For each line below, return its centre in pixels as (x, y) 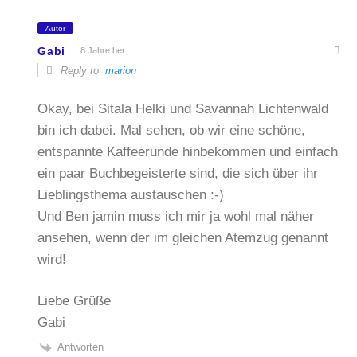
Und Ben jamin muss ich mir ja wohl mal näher (176, 216)
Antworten (81, 347)
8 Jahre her (103, 51)
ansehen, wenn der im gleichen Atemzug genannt (183, 237)
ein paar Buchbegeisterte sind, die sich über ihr (178, 173)
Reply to (82, 71)
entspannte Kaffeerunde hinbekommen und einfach (188, 151)
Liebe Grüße (75, 301)
